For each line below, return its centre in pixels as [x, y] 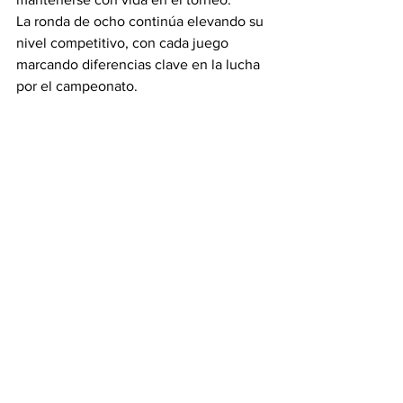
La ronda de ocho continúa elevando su [142, 21]
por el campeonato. [77, 86]
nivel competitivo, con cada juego [124, 43]
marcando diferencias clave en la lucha [140, 64]
